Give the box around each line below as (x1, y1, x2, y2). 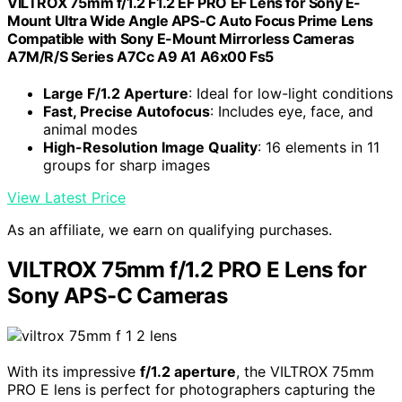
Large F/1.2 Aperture (43, 84, 188, 103)
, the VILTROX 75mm (236, 363, 374, 381)
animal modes (43, 120, 137, 139)
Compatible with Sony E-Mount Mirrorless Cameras (7, 30, 354, 48)
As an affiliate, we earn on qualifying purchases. (7, 221, 332, 240)
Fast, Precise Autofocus (43, 102, 210, 121)
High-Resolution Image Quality (43, 138, 258, 157)
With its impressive (7, 363, 140, 381)
